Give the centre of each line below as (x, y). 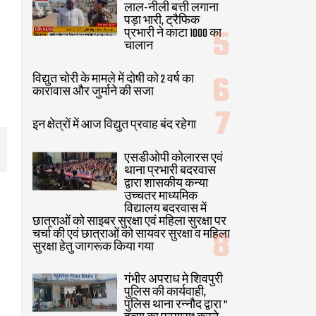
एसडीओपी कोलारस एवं (174, 158)
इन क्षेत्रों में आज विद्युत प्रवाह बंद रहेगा (114, 125)
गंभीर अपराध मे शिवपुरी (174, 280)
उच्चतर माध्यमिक (161, 196)
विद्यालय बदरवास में (165, 209)
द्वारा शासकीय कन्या (166, 184)
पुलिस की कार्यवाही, (165, 293)
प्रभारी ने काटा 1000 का (173, 34)
